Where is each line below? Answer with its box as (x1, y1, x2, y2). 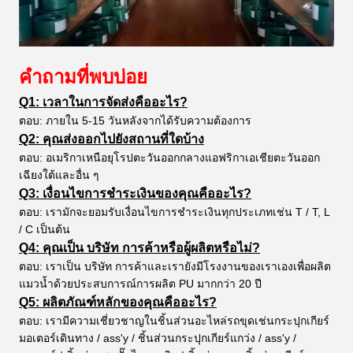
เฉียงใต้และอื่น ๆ (19, 168, 99, 181)
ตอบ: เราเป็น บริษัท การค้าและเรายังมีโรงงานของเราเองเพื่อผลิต (19, 259, 331, 273)
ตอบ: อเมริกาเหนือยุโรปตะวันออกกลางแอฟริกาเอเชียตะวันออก (19, 150, 320, 164)
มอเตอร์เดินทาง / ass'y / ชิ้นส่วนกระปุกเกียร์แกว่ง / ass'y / (19, 331, 296, 344)
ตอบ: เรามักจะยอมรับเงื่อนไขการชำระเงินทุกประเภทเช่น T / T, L (19, 205, 329, 218)
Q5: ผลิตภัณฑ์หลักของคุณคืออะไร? (19, 295, 217, 309)
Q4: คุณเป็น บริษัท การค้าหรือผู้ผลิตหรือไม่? (19, 240, 260, 255)
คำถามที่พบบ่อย (19, 65, 147, 87)
